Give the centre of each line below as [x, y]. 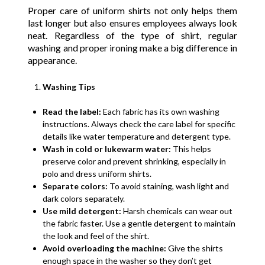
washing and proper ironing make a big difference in [132, 47]
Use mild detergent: [82, 211]
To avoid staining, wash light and [169, 186]
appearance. [53, 60]
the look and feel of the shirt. [96, 235]
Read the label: [72, 111]
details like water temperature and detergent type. [137, 136]
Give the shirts [195, 248]
